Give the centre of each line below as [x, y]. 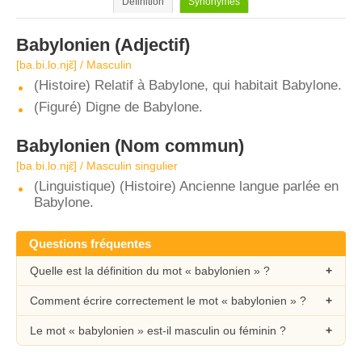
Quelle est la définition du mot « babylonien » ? [150, 271]
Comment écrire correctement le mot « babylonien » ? [168, 301]
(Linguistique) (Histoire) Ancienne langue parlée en [186, 186]
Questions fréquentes [90, 244]
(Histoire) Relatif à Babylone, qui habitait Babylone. [188, 85]
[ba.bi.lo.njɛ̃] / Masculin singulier [97, 166]
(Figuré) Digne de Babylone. [118, 107]
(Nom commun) [177, 146]
